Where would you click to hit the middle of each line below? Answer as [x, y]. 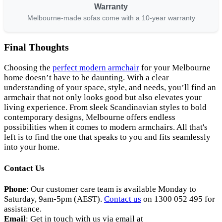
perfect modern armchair [96, 68]
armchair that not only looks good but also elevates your [103, 98]
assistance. [23, 209]
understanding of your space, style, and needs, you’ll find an [110, 88]
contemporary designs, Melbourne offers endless [90, 117]
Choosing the [28, 68]
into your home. [32, 147]
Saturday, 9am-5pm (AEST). [54, 199]
